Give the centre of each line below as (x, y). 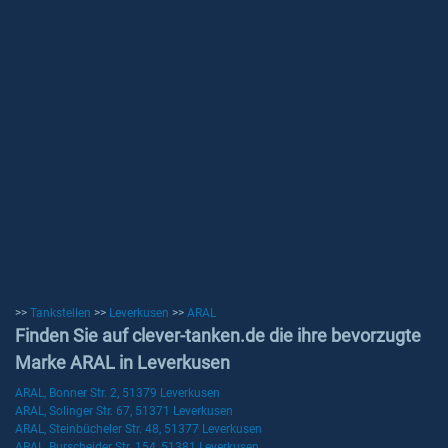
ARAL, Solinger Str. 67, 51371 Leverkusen (124, 411)
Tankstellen (60, 313)
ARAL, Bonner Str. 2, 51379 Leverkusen (117, 393)
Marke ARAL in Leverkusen (122, 362)
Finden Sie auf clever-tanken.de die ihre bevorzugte (218, 335)
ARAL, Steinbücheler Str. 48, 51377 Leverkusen (138, 429)
